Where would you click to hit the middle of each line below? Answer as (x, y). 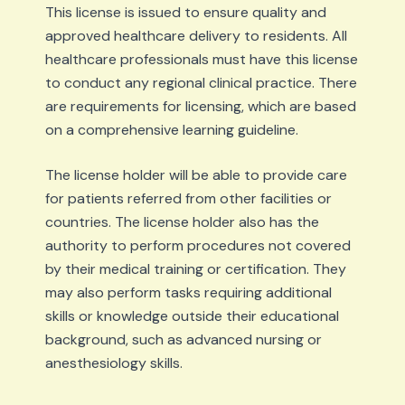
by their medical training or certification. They (195, 269)
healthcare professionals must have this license (201, 59)
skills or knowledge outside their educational (192, 316)
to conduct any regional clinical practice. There (201, 83)
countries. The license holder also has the (182, 222)
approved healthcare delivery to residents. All (196, 36)
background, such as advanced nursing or (183, 339)
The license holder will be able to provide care (196, 175)
